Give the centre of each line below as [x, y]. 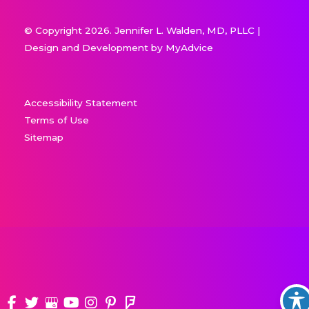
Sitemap [44, 137]
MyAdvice [189, 47]
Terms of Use [57, 120]
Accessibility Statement [81, 102]
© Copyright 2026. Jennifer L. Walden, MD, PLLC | [142, 30]
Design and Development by [95, 47]
